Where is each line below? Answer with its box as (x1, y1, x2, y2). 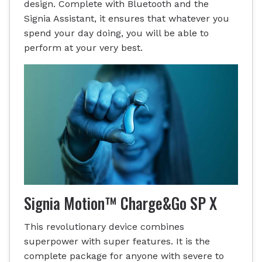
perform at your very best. (24, 42, 143, 54)
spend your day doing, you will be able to (24, 27, 209, 39)
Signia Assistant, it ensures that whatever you (24, 13, 229, 25)
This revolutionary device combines (24, 220, 184, 232)
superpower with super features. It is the (24, 235, 210, 247)
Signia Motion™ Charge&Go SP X (24, 191, 217, 215)
